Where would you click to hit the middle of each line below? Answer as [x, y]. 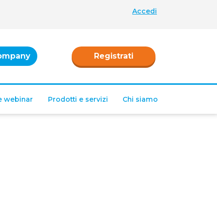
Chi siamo [140, 99]
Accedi [145, 11]
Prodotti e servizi [78, 99]
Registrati [114, 56]
